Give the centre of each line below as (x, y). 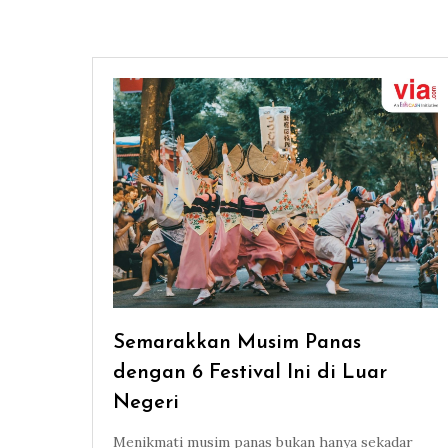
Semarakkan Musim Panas (237, 343)
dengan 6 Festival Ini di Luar (250, 373)
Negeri (146, 403)
